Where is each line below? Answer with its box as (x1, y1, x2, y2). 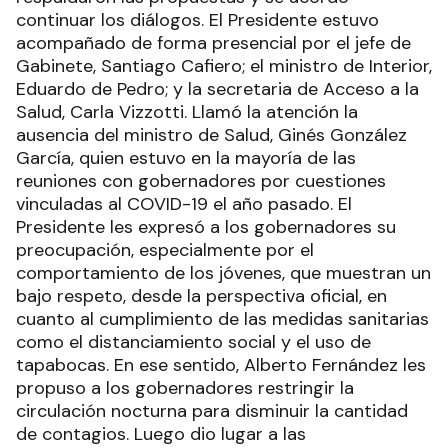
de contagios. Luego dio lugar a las (16, 421, 306, 446)
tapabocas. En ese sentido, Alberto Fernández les (16, 352, 426, 377)
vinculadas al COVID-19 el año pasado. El (16, 191, 352, 216)
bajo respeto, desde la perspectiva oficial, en (16, 283, 387, 308)
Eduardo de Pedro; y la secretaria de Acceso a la (16, 76, 419, 101)
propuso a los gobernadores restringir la (16, 375, 354, 400)
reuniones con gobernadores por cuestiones (16, 168, 386, 193)
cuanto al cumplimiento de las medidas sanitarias (16, 306, 429, 331)
